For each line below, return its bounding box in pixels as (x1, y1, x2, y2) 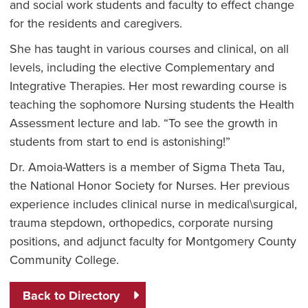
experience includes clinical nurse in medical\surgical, (9, 195, 297, 213)
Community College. (9, 251, 119, 269)
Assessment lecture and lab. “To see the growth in (9, 114, 278, 132)
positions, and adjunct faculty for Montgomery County (9, 232, 296, 250)
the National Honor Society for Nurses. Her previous (9, 177, 289, 195)
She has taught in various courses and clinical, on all (9, 40, 289, 58)
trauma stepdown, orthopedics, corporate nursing (9, 214, 273, 232)
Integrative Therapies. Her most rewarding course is (9, 77, 287, 95)
